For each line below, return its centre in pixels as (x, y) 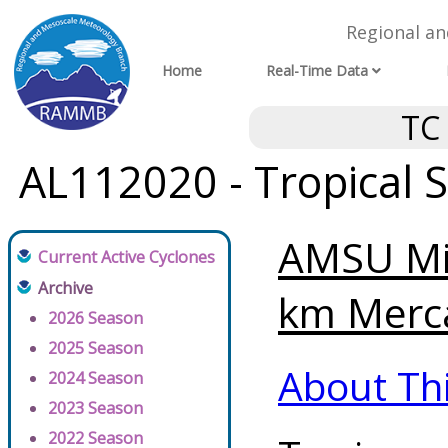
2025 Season (95, 348)
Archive (65, 288)
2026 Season (95, 318)
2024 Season (95, 378)
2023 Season (95, 408)
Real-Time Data (317, 71)
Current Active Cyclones (126, 257)
